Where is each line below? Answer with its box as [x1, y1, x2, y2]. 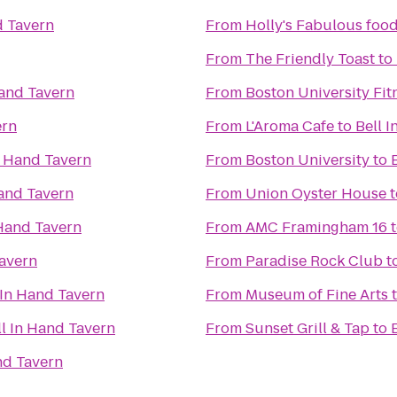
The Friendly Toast [245, 49, 375, 69]
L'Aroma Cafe [245, 116, 334, 136]
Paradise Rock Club [245, 251, 383, 271]
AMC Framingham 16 [245, 217, 387, 237]
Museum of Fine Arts [245, 284, 388, 305]
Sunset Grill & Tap [245, 318, 370, 339]
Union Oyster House [245, 183, 386, 204]
